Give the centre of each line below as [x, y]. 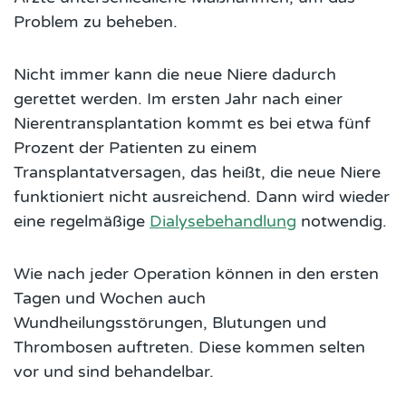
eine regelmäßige [82, 221]
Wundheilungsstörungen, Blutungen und [170, 322]
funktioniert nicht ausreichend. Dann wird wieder [202, 196]
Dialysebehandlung [223, 221]
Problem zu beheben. [96, 21]
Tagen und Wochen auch [110, 298]
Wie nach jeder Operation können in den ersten [196, 273]
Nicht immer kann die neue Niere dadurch [175, 74]
